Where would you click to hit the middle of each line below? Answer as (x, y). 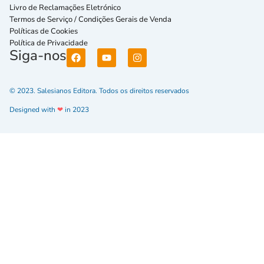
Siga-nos (38, 55)
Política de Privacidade (49, 43)
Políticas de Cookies (44, 31)
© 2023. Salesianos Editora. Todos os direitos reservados (99, 90)
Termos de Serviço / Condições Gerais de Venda (92, 19)
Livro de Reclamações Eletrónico (65, 7)
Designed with (33, 109)
